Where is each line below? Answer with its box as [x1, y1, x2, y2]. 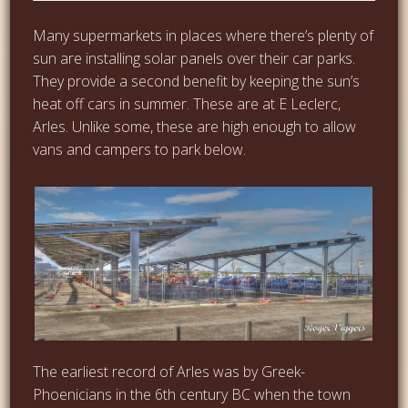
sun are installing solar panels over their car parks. [33, 47, 356, 68]
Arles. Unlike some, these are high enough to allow [33, 116, 357, 137]
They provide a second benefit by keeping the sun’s [33, 70, 361, 91]
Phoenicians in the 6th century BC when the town [33, 383, 352, 404]
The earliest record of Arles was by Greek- [33, 361, 306, 382]
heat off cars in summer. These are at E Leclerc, [33, 93, 342, 114]
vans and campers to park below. [33, 138, 247, 159]
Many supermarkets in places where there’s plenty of [33, 25, 374, 46]
